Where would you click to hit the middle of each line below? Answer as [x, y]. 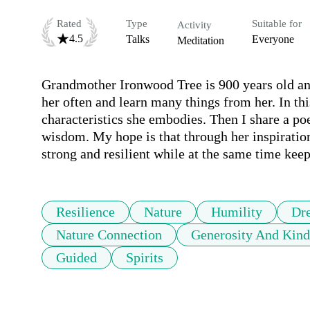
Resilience [85, 212]
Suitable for [277, 24]
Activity [194, 25]
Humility [237, 212]
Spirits [145, 258]
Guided [76, 258]
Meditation [201, 41]
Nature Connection [109, 235]
